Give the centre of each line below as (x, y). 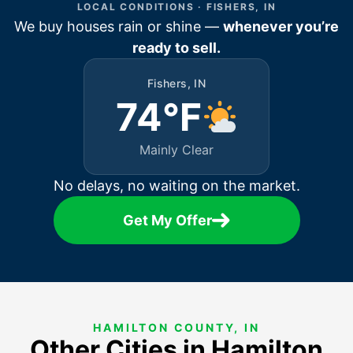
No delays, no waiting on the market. (176, 185)
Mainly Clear (176, 149)
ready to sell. (176, 47)
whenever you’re (281, 26)
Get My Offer (167, 220)
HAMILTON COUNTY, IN (176, 327)
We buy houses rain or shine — (119, 26)
